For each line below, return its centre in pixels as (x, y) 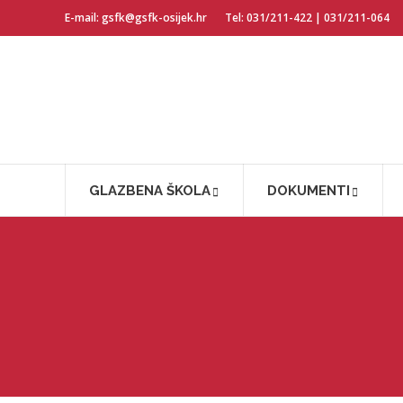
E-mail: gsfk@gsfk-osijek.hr (136, 18)
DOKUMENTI (308, 191)
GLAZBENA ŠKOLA (149, 191)
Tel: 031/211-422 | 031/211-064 (307, 18)
